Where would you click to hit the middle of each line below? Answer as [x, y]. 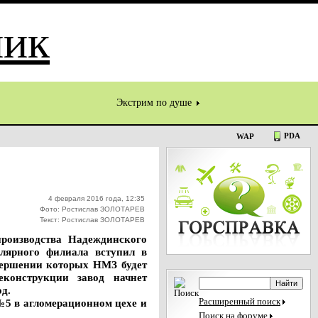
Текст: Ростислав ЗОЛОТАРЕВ [92, 220]
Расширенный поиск [240, 302]
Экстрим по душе [155, 103]
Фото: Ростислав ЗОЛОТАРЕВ [92, 209]
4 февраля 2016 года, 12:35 [97, 198]
